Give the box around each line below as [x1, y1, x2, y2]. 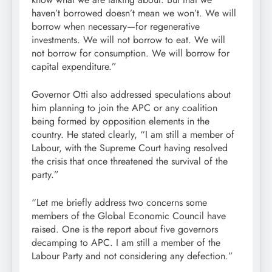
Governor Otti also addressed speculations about [32, 87, 231, 101]
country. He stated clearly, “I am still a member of [32, 127, 234, 141]
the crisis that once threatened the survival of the [32, 154, 228, 168]
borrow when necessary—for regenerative [32, 19, 200, 33]
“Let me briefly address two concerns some [32, 195, 207, 209]
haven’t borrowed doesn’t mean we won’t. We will [32, 5, 236, 20]
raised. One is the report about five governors [32, 222, 218, 236]
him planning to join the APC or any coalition [32, 100, 217, 115]
